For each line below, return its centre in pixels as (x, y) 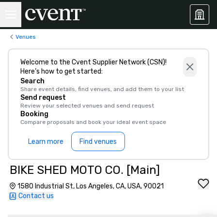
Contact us (36, 196)
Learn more (46, 141)
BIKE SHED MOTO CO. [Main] (85, 170)
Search (32, 81)
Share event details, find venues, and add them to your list (102, 89)
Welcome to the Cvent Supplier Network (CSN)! (93, 62)
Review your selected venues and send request (87, 106)
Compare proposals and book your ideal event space (93, 122)
